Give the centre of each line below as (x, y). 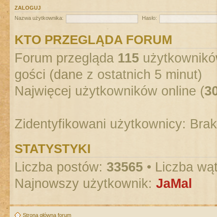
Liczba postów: (61, 167)
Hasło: (149, 18)
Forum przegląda (66, 58)
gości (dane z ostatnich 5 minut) (108, 74)
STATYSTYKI (53, 148)
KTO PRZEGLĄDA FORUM (93, 39)
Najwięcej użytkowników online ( (109, 91)
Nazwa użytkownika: (39, 18)
